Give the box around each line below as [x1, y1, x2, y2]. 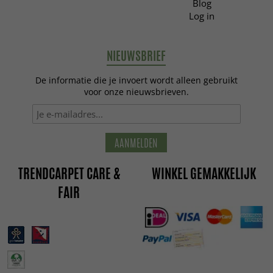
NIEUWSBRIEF [107, 47, 166, 65]
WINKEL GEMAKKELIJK [152, 164, 257, 184]
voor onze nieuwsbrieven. [83, 87, 189, 98]
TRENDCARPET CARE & [18, 164, 120, 184]
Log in [189, 10, 214, 23]
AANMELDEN [115, 135, 158, 151]
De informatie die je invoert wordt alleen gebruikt [35, 75, 238, 87]
